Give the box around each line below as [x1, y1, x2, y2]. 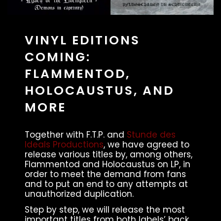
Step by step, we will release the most [25, 203, 185, 216]
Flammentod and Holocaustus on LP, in [25, 158, 190, 171]
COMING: [25, 48, 91, 66]
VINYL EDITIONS [25, 31, 140, 49]
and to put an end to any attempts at [25, 178, 188, 190]
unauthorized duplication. [25, 188, 136, 200]
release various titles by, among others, [25, 148, 192, 161]
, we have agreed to [104, 139, 189, 151]
